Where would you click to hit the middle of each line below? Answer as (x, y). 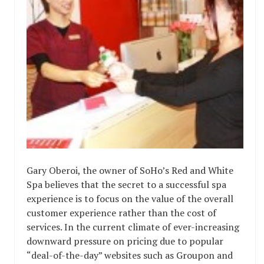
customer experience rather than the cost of (121, 213)
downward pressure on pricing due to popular (125, 241)
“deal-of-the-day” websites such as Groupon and (130, 255)
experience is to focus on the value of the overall (130, 199)
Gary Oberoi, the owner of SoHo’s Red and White (130, 170)
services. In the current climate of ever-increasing (133, 227)
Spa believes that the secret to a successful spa (126, 184)
